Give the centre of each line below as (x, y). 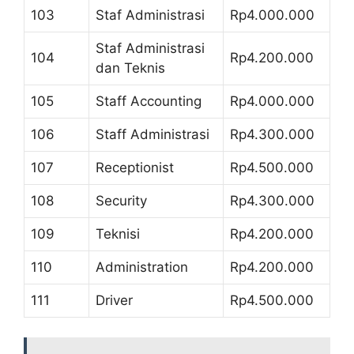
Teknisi (118, 233)
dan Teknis (130, 68)
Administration (142, 267)
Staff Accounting (149, 101)
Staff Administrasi (153, 134)
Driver (114, 300)
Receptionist (135, 167)
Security (121, 200)
